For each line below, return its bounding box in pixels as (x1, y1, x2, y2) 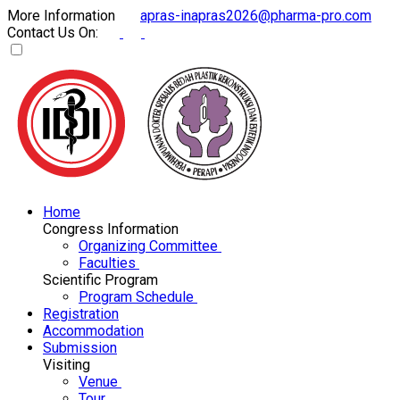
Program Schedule (79, 288, 197, 305)
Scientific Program (43, 271, 162, 288)
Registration (43, 305, 119, 322)
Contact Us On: (7, 24, 102, 41)
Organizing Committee (79, 237, 221, 254)
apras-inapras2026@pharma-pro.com (140, 7, 371, 24)
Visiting (43, 356, 94, 373)
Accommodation (43, 322, 144, 339)
